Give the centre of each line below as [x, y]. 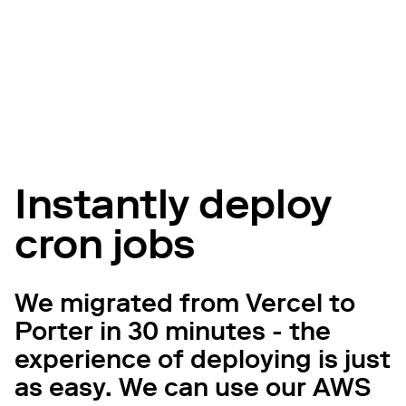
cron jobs [105, 244]
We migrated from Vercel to [185, 303]
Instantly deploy [173, 204]
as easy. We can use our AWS [193, 387]
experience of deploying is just [203, 359]
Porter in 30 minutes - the [173, 331]
